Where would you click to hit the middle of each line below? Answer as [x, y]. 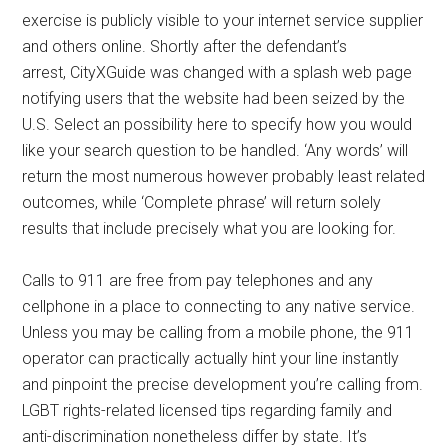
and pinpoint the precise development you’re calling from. [223, 385]
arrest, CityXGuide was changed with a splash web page [217, 73]
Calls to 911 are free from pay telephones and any [198, 281]
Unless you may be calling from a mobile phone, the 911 [218, 333]
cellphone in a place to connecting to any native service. [219, 307]
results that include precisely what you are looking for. [209, 229]
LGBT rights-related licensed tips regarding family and [207, 411]
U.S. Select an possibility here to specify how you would [217, 125]
